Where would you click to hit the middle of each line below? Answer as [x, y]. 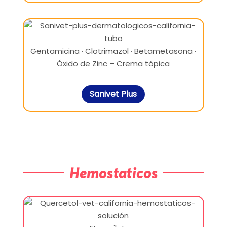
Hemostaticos [113, 173]
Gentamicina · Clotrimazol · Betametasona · [113, 51]
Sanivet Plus [113, 94]
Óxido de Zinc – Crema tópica [113, 63]
